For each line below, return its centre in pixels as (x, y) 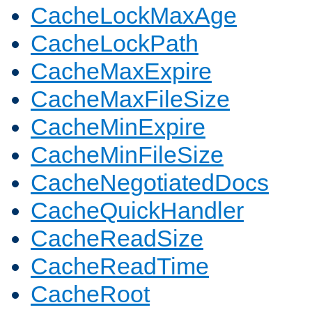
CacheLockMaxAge (134, 16)
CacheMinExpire (118, 127)
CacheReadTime (120, 266)
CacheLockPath (115, 44)
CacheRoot (90, 294)
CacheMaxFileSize (130, 99)
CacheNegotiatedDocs (150, 183)
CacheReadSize (117, 239)
